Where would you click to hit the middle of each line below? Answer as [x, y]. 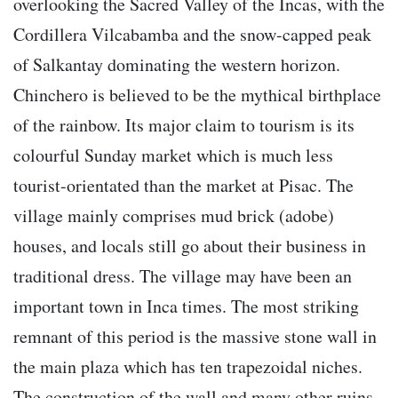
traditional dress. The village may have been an [183, 276]
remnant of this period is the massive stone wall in [195, 337]
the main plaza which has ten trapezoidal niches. [188, 367]
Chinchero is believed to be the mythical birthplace [197, 95]
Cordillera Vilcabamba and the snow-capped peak [192, 35]
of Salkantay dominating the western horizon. [177, 65]
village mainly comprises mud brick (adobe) [174, 216]
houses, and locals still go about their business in [190, 246]
